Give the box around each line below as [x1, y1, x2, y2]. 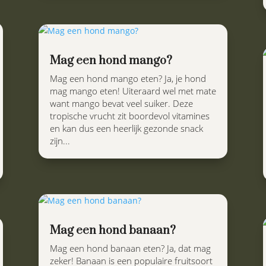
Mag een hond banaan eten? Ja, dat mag [49, 242, 211, 254]
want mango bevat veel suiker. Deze [49, 97, 193, 110]
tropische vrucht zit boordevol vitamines [49, 110, 210, 122]
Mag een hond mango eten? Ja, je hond [49, 72, 206, 85]
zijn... [49, 135, 70, 147]
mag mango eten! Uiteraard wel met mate [49, 85, 216, 97]
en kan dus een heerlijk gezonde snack [49, 122, 203, 135]
